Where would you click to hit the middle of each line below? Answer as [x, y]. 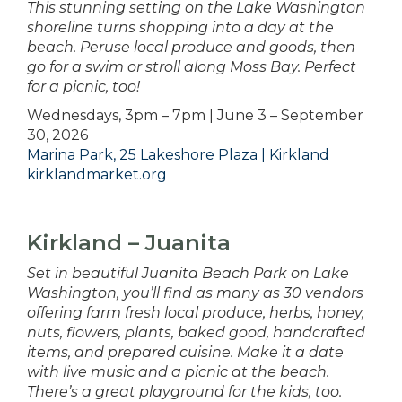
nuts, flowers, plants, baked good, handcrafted [196, 333]
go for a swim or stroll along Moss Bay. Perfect [192, 67]
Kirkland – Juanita [129, 243]
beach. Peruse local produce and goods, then [191, 48]
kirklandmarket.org [97, 175]
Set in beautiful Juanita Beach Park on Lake [188, 274]
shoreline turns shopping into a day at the [180, 28]
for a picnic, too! [83, 87]
